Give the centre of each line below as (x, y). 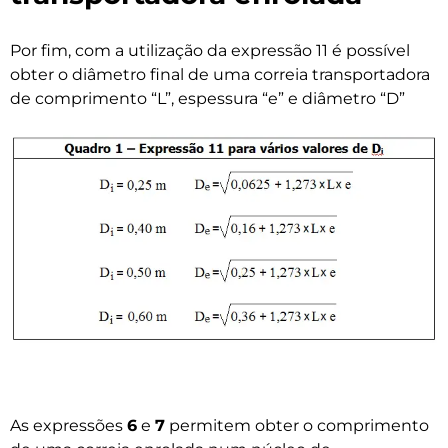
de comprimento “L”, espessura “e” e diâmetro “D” (207, 99)
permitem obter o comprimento (297, 426)
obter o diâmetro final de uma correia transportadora (220, 75)
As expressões (68, 426)
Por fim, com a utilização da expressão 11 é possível (210, 51)
